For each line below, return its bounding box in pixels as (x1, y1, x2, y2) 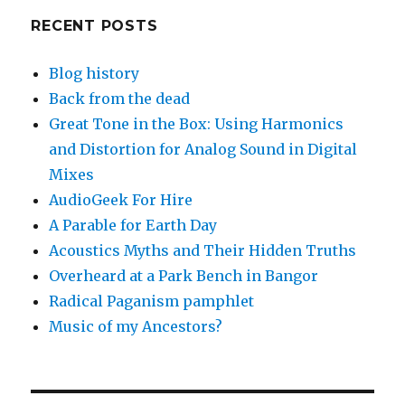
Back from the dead (49, 89, 191, 108)
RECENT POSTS (31, 17, 158, 35)
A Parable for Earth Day (49, 216, 218, 235)
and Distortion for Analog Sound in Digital (49, 140, 358, 159)
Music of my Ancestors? (49, 317, 223, 336)
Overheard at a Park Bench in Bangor (49, 267, 319, 286)
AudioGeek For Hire (49, 191, 193, 210)
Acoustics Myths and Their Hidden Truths (49, 241, 357, 260)
